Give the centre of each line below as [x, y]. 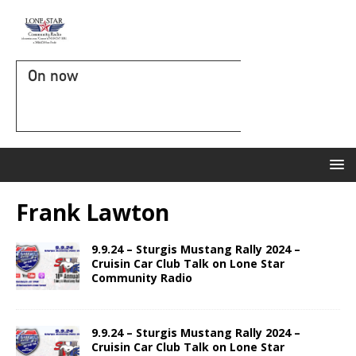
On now [53, 75]
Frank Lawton [93, 212]
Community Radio [142, 278]
